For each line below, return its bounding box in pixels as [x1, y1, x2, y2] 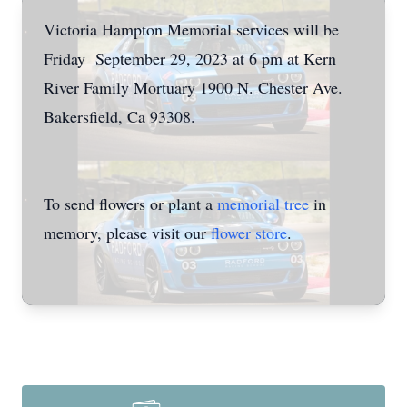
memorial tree [217, 193, 309, 214]
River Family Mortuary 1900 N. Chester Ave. [44, 76, 342, 98]
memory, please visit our [44, 222, 211, 243]
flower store [211, 222, 287, 243]
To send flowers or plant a [44, 193, 217, 214]
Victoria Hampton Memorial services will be [44, 18, 339, 40]
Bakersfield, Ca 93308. [44, 105, 195, 127]
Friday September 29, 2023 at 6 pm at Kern [44, 47, 336, 69]
